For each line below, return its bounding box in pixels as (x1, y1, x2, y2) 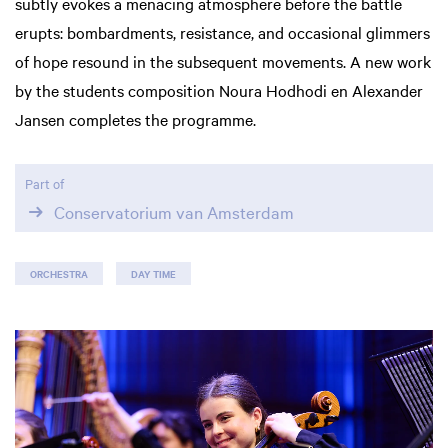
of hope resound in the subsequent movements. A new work (15, 49, 431, 72)
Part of (25, 173, 64, 192)
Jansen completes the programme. (15, 107, 260, 130)
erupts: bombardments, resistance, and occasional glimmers (15, 20, 430, 43)
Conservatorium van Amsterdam (53, 200, 294, 224)
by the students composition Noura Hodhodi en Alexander (15, 78, 423, 101)
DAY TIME (131, 265, 176, 281)
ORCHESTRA (30, 265, 88, 281)
